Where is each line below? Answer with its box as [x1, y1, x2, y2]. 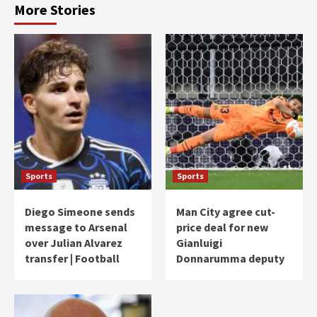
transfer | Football [25, 251, 120, 266]
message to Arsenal [25, 220, 127, 235]
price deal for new [176, 220, 268, 235]
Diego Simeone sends [25, 204, 135, 219]
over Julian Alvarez [25, 236, 122, 250]
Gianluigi [176, 236, 222, 250]
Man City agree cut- [176, 204, 275, 219]
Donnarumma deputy [176, 251, 284, 266]
